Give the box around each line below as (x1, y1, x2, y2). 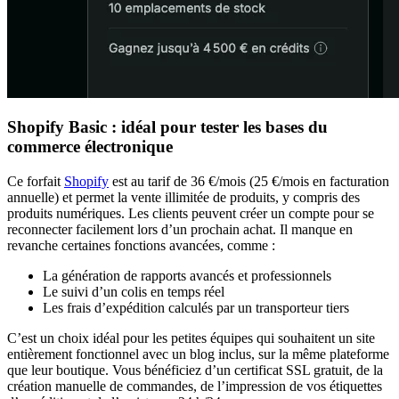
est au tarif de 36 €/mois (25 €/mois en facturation (109, 174, 389, 190)
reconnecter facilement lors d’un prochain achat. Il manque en (7, 222, 353, 238)
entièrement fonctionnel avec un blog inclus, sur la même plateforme (7, 346, 389, 362)
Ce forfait (7, 174, 64, 190)
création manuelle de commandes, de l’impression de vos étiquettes (7, 379, 382, 395)
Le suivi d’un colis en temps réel (43, 284, 224, 300)
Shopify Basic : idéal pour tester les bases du (7, 118, 328, 137)
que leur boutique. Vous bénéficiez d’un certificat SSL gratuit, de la (7, 362, 383, 379)
